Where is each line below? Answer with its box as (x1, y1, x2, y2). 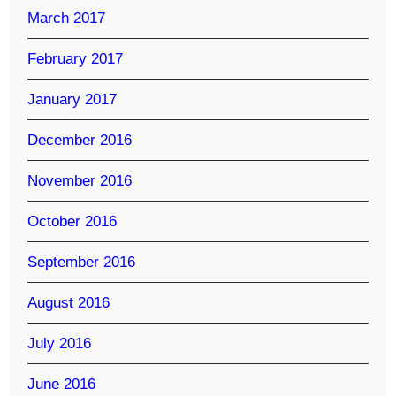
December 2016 (27, 131, 133, 148)
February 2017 (27, 49, 124, 67)
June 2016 (27, 375, 96, 392)
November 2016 (27, 171, 133, 189)
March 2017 (27, 9, 106, 27)
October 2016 (27, 212, 118, 230)
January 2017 (27, 90, 118, 108)
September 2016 (27, 253, 136, 270)
